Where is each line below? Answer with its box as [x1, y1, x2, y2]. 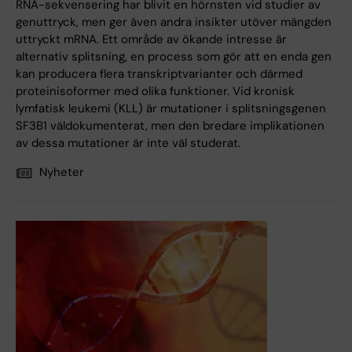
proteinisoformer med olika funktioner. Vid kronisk [16, 83, 295, 100]
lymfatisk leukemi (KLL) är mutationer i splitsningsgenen [16, 101, 326, 117]
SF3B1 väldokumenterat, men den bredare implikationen [16, 118, 324, 134]
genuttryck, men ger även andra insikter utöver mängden [16, 14, 332, 31]
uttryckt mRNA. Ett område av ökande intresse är [16, 31, 287, 48]
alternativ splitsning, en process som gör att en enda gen [16, 49, 332, 65]
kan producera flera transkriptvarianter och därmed [16, 66, 302, 82]
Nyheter [39, 164, 84, 181]
